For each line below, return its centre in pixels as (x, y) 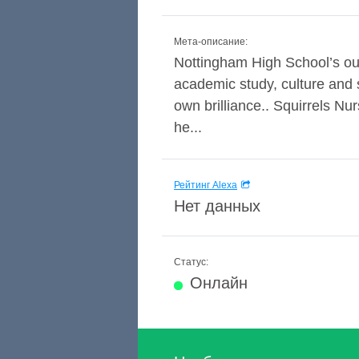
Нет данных (217, 206)
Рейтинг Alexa (206, 185)
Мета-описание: (211, 42)
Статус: (191, 262)
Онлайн (219, 283)
